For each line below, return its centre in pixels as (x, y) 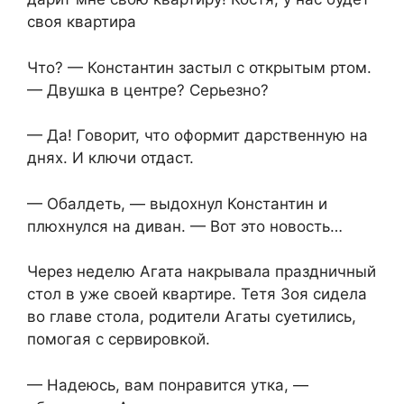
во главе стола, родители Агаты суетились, (192, 317)
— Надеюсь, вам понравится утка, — (168, 385)
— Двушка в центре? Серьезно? (148, 90)
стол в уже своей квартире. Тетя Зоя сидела (197, 294)
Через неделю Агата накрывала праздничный (202, 272)
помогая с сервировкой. (119, 340)
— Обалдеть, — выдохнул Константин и (177, 203)
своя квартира (82, 22)
